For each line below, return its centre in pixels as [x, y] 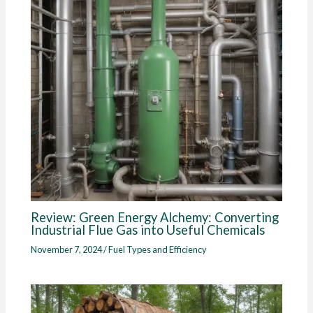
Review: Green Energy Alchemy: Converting [155, 218]
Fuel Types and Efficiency [158, 250]
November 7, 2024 [67, 250]
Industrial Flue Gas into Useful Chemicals [148, 230]
